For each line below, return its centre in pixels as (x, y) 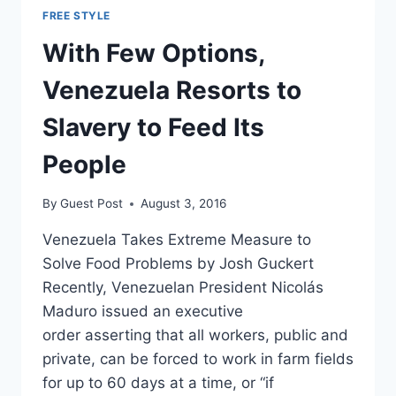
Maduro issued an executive (143, 312)
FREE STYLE (76, 15)
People (84, 164)
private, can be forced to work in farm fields (198, 359)
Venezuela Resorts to (172, 90)
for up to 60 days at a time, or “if (158, 383)
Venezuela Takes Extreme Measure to (177, 240)
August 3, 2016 (184, 204)
